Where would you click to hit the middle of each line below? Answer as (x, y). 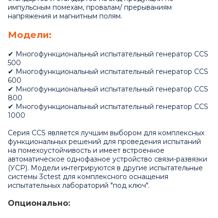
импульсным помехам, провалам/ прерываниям (90, 7)
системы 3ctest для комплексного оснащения (88, 176)
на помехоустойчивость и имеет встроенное (86, 150)
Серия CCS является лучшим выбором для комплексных (106, 133)
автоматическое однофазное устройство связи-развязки (108, 159)
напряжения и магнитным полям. (65, 16)
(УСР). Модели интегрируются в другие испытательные (105, 168)
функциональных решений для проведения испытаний (104, 141)
